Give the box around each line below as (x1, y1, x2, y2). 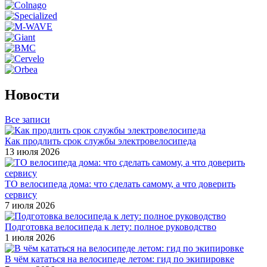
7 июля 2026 (5, 200, 55, 211)
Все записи (5, 114, 50, 125)
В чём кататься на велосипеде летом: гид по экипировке (5, 254, 234, 265)
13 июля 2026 (5, 147, 60, 157)
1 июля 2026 (5, 232, 55, 243)
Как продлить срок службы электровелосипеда (5, 136, 196, 147)
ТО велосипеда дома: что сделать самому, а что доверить (5, 179, 235, 190)
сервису (5, 190, 37, 200)
